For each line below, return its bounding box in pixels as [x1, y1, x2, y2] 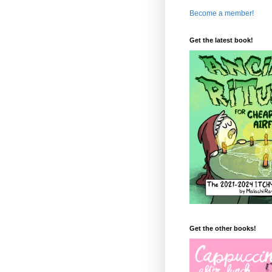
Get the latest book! [189, 36, 253, 44]
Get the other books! [189, 225, 256, 233]
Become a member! [189, 8, 254, 18]
